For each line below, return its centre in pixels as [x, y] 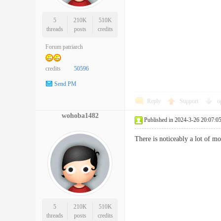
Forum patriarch [64, 47]
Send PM [65, 84]
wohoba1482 [80, 116]
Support [190, 101]
